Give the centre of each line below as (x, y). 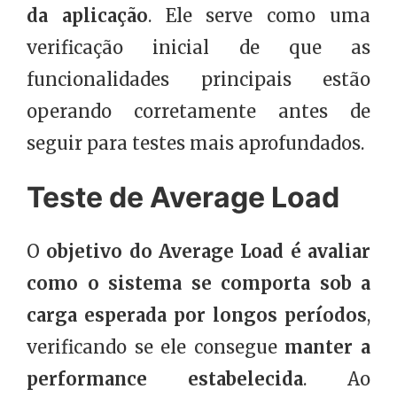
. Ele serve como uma (259, 15)
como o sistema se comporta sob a (198, 283)
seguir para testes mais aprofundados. (195, 143)
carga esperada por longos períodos (197, 315)
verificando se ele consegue (156, 346)
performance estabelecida (165, 378)
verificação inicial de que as (198, 47)
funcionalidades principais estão (198, 79)
